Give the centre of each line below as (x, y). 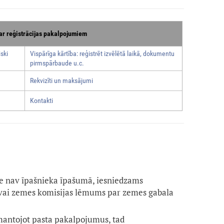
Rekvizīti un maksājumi (61, 81)
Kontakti (41, 101)
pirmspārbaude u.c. (57, 63)
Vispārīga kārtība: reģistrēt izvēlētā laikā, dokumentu (102, 54)
